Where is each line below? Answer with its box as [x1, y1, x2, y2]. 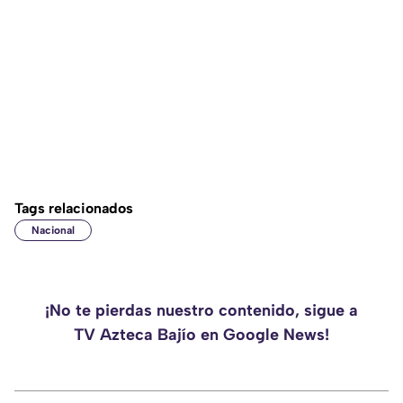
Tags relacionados [14, 200, 133, 218]
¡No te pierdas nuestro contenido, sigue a [45, 300, 358, 321]
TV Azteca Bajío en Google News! [74, 325, 329, 345]
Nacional [31, 224, 75, 237]
